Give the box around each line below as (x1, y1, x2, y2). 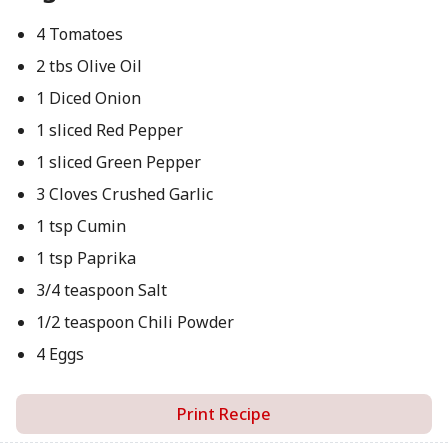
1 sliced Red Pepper (35, 119, 183, 141)
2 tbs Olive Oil (35, 55, 142, 77)
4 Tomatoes (35, 23, 123, 45)
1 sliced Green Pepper (35, 151, 201, 173)
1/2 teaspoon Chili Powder (35, 311, 234, 333)
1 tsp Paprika (35, 247, 136, 269)
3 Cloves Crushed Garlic (35, 183, 213, 205)
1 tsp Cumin (35, 215, 126, 237)
